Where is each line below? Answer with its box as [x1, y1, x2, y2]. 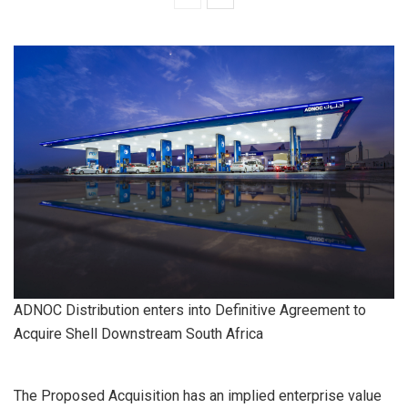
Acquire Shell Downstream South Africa [14, 325, 263, 343]
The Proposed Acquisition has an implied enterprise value [14, 387, 382, 405]
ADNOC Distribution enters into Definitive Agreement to [14, 301, 366, 320]
